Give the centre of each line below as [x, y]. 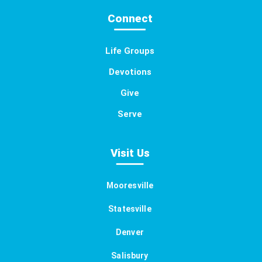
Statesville [130, 209]
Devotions [130, 72]
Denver [130, 232]
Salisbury [130, 256]
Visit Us [130, 153]
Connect [130, 19]
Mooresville [130, 186]
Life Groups [130, 51]
